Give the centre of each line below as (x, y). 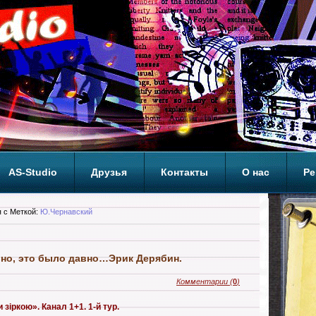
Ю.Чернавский (66, 212)
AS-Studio (33, 172)
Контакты (184, 172)
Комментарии (202, 281)
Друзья (109, 172)
